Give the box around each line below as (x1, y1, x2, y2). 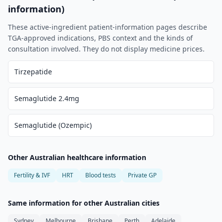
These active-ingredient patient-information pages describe (8, 22, 207, 32)
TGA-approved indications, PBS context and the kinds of (8, 33, 193, 43)
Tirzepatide (14, 67, 52, 76)
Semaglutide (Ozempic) (14, 120, 92, 130)
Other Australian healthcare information (8, 153, 146, 162)
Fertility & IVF (14, 171, 50, 179)
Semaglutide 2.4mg (14, 94, 79, 103)
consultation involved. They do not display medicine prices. (8, 44, 205, 54)
